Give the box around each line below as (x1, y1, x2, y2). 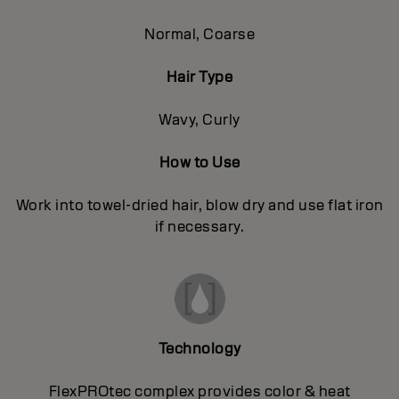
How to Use (159, 153, 240, 173)
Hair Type (166, 68, 233, 87)
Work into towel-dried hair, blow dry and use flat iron (15, 196, 384, 216)
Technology (158, 339, 241, 359)
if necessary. (154, 217, 245, 237)
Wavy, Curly (159, 110, 240, 130)
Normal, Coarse (144, 25, 255, 45)
